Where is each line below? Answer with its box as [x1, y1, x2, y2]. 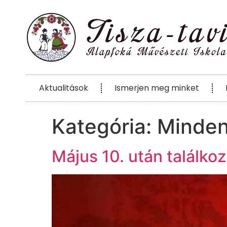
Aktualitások [39, 82, 88, 94]
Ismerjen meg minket [115, 82, 199, 94]
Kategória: [52, 114, 157, 139]
